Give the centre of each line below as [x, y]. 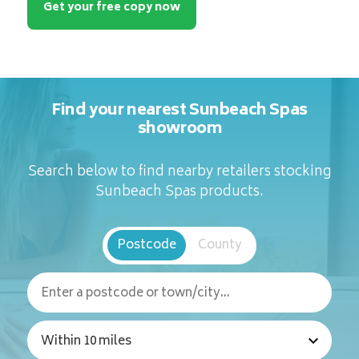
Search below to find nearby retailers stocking [179, 173]
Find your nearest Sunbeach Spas [179, 111]
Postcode [146, 246]
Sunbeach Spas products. [179, 193]
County [220, 246]
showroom [179, 130]
